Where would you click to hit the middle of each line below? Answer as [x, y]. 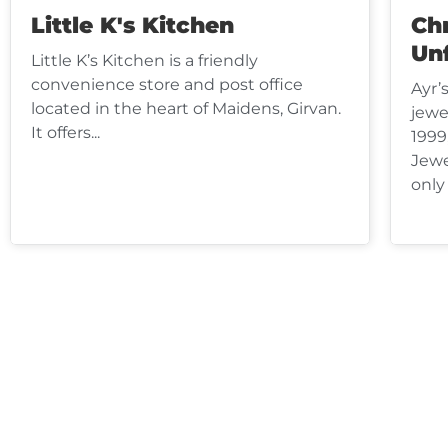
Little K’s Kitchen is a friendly [144, 60]
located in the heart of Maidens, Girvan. [186, 108]
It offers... [65, 132]
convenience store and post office [167, 84]
